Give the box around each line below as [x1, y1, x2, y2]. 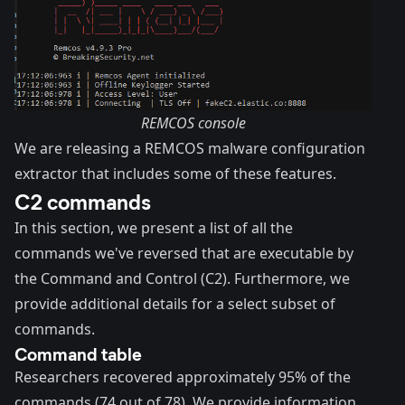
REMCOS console [140, 113, 246, 134]
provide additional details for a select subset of [14, 294, 335, 315]
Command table [14, 341, 142, 366]
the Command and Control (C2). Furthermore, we [14, 268, 350, 289]
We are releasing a [14, 138, 145, 159]
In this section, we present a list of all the [14, 218, 293, 239]
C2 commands [14, 186, 151, 216]
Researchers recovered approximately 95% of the [14, 367, 351, 388]
